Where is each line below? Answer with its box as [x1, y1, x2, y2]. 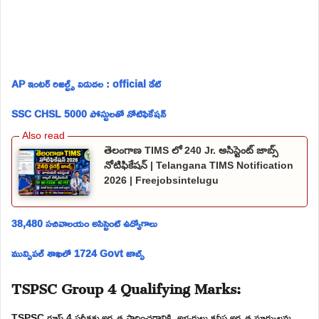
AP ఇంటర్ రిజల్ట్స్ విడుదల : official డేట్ [11, 73, 161, 93]
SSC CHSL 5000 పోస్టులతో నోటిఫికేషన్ [11, 103, 166, 123]
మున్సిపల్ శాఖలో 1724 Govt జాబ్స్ [11, 244, 145, 263]
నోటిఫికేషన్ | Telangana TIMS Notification [104, 159, 293, 171]
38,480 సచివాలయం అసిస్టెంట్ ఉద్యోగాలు [11, 214, 157, 234]
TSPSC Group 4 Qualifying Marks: [11, 268, 241, 304]
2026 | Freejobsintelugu [104, 174, 219, 186]
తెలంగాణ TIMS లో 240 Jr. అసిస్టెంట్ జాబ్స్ [104, 144, 278, 156]
